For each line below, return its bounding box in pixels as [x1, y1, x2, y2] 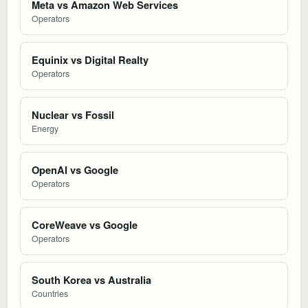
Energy [32, 122, 58, 135]
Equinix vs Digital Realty [32, 52, 148, 67]
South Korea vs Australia [32, 272, 151, 287]
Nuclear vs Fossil [32, 107, 114, 122]
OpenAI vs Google [32, 162, 118, 177]
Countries [32, 287, 68, 300]
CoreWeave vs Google [32, 217, 137, 232]
